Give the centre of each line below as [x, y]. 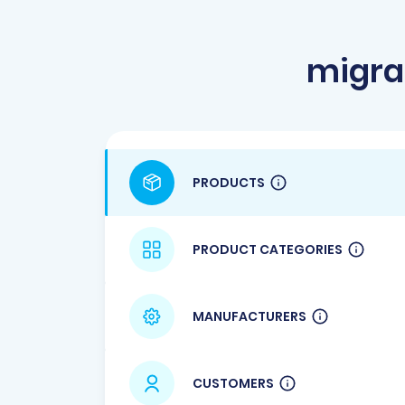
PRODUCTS [229, 182]
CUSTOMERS [233, 383]
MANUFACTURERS [250, 316]
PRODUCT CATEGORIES [268, 249]
